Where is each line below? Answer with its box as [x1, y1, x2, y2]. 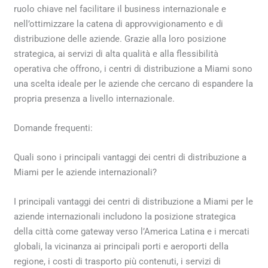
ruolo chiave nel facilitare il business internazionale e [14, 3, 227, 14]
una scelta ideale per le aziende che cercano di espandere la [14, 78, 254, 89]
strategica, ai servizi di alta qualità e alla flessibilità [14, 48, 219, 59]
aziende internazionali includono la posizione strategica [14, 211, 236, 222]
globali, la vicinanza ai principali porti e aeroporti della [14, 240, 229, 252]
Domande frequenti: [14, 122, 93, 133]
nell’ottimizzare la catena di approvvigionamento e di [14, 18, 224, 29]
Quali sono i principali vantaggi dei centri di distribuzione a [14, 151, 247, 163]
